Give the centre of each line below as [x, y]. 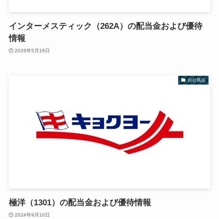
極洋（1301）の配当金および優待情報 [80, 203]
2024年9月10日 [33, 215]
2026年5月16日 [33, 50]
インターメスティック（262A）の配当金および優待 [105, 26]
